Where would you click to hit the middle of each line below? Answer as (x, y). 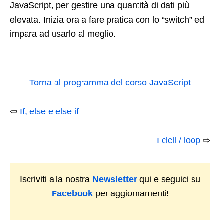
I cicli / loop (179, 141)
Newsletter (115, 179)
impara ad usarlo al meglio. (63, 34)
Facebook (72, 194)
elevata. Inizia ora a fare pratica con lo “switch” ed (107, 20)
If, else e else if (49, 112)
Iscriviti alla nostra (56, 179)
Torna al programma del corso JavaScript (110, 83)
